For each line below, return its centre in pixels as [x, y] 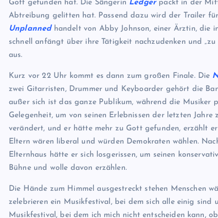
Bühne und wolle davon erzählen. [68, 168]
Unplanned [30, 29]
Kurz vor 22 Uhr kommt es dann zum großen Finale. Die [111, 76]
